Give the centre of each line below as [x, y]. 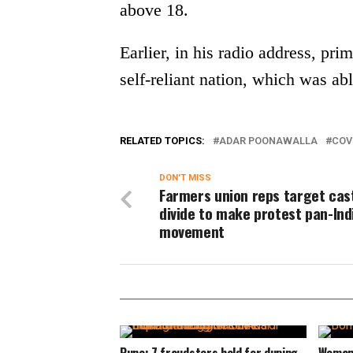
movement [192, 231]
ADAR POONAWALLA [268, 141]
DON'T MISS [185, 178]
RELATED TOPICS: [162, 141]
